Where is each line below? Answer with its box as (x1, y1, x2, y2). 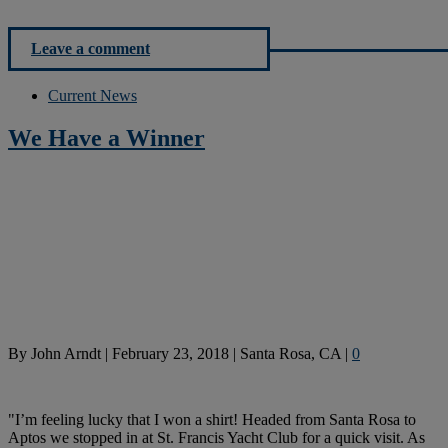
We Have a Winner (8, 124, 205, 151)
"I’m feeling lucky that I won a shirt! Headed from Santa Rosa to (8, 410, 416, 428)
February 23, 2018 (112, 344, 229, 362)
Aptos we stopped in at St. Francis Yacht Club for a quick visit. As (8, 428, 425, 446)
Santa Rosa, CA (240, 344, 341, 362)
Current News (48, 87, 137, 105)
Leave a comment (31, 40, 150, 58)
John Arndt (31, 344, 101, 362)
